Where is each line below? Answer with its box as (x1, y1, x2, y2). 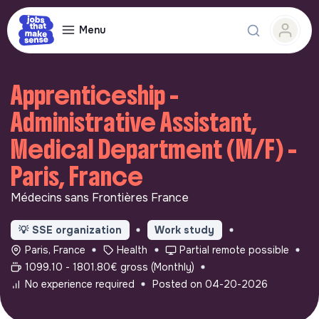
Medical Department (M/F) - (11, 133, 297, 166)
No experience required (24, 277, 135, 291)
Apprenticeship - (11, 79, 179, 112)
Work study (155, 223, 215, 236)
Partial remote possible (179, 243, 289, 256)
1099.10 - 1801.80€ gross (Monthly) (24, 260, 194, 273)
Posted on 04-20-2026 (152, 277, 268, 291)
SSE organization (31, 223, 122, 236)
